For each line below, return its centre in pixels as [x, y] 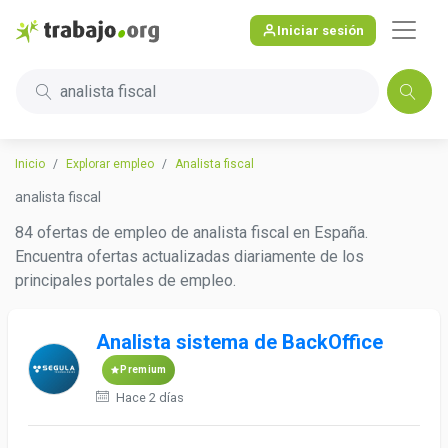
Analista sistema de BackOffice [240, 342]
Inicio [30, 164]
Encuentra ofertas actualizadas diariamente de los [189, 256]
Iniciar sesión [320, 30]
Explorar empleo [110, 164]
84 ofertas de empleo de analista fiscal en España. [191, 232]
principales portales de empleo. [125, 280]
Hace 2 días [149, 397]
